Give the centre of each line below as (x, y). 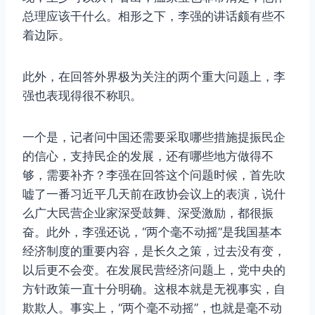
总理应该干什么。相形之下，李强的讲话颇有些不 (154, 17)
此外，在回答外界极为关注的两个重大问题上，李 (154, 77)
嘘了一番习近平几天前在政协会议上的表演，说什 (154, 194)
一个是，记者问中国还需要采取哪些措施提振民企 (154, 137)
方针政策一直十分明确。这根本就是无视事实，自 (154, 289)
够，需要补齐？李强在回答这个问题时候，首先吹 (154, 175)
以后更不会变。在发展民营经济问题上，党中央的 (154, 270)
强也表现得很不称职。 (82, 96)
